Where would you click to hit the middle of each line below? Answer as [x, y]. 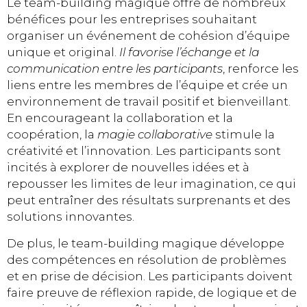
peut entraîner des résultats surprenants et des [149, 200]
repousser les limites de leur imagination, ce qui [151, 184]
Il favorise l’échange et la [189, 52]
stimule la [244, 135]
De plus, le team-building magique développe [146, 243]
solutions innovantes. [71, 217]
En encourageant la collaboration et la [120, 118]
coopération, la [52, 135]
